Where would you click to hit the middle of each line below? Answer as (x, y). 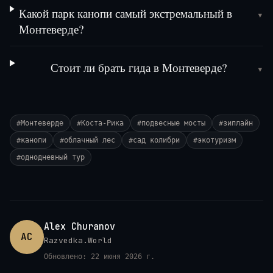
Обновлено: (67, 257)
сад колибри (156, 140)
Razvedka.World (78, 241)
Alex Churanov (80, 227)
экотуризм (217, 140)
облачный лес (90, 140)
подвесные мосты (173, 123)
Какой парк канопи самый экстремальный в (126, 13)
